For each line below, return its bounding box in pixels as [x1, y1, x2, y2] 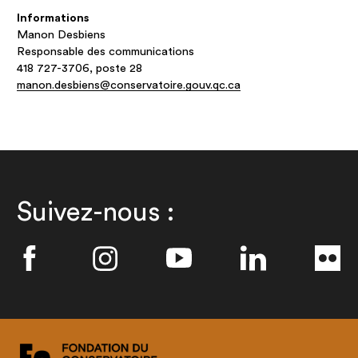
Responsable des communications [17, 45, 195, 58]
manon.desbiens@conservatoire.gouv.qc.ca [17, 78, 241, 91]
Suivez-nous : [17, 199, 175, 226]
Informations [17, 11, 89, 24]
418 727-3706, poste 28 [17, 62, 143, 74]
